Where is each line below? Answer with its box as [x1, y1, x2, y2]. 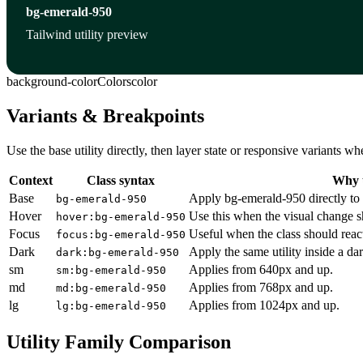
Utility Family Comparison [6, 331, 231, 352]
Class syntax [87, 173, 155, 187]
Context [9, 173, 53, 187]
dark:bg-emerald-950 [56, 246, 179, 258]
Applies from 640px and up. [189, 262, 333, 276]
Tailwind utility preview [26, 27, 148, 41]
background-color [6, 74, 97, 88]
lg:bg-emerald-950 [56, 299, 166, 312]
